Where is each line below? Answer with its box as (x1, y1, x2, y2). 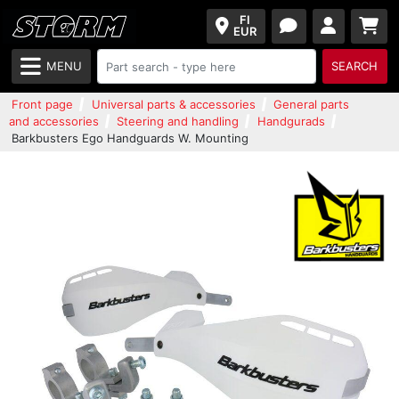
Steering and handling (117, 114, 240, 128)
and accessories (9, 114, 99, 128)
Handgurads (256, 114, 325, 128)
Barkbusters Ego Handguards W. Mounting (12, 131, 249, 145)
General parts (273, 97, 349, 111)
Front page (12, 97, 74, 111)
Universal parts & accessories (91, 97, 256, 111)
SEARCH (331, 59, 379, 74)
